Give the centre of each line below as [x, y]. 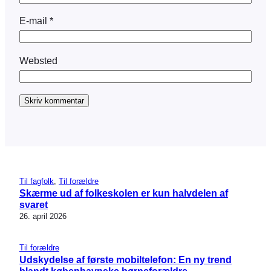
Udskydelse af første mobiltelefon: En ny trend [126, 259]
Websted [38, 60]
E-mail [34, 21]
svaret [34, 204]
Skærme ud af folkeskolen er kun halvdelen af [124, 193]
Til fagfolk [37, 181]
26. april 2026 [43, 216]
